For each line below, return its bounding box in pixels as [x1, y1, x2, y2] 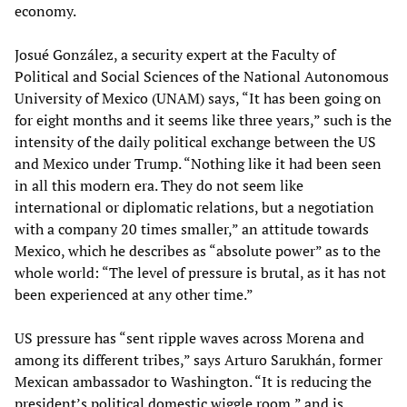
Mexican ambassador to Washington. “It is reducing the [15, 372, 372, 392]
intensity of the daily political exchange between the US [15, 132, 376, 153]
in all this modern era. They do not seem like [15, 175, 303, 196]
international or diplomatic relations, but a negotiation [15, 197, 374, 218]
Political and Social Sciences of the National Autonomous [15, 66, 389, 87]
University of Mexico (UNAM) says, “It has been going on [15, 88, 382, 109]
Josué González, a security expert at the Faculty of [15, 45, 335, 65]
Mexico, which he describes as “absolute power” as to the [15, 241, 381, 262]
